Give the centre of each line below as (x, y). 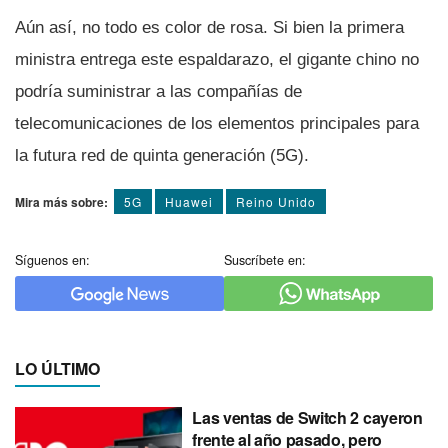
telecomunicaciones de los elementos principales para (217, 124)
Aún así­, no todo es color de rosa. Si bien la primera (209, 28)
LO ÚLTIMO (57, 369)
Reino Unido (276, 202)
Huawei (189, 202)
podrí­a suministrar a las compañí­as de (158, 92)
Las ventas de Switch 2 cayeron (307, 418)
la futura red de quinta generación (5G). (162, 156)
